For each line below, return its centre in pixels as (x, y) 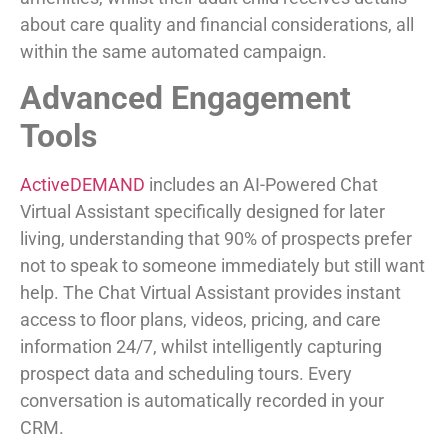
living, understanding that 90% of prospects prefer (216, 238)
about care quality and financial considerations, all (217, 24)
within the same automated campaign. (173, 51)
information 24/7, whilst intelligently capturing (201, 346)
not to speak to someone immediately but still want (222, 265)
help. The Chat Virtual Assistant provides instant (210, 292)
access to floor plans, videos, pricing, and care (200, 319)
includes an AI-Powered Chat (261, 184)
